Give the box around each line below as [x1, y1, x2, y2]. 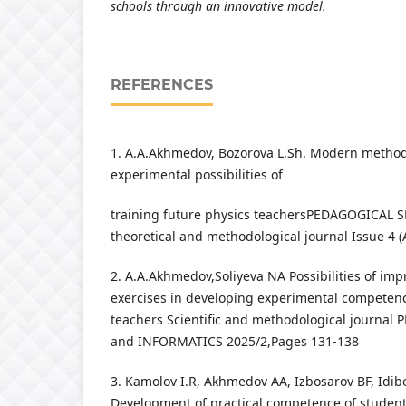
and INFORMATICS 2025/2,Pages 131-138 [111, 333, 359, 351]
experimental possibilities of [111, 166, 283, 184]
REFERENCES [111, 76, 213, 93]
